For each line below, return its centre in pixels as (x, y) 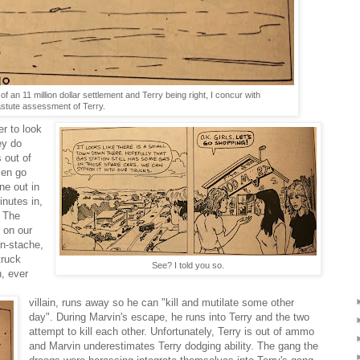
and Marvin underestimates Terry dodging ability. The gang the (174, 346)
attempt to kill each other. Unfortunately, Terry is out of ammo (172, 331)
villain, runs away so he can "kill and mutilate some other (162, 302)
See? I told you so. (188, 265)
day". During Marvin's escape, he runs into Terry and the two (170, 317)
